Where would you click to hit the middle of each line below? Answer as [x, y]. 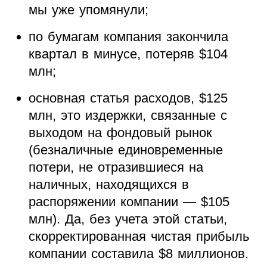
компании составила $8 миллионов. [138, 254]
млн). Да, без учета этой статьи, [128, 219]
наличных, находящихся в [108, 185]
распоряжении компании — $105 [129, 202]
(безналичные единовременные [125, 150]
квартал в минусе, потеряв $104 [128, 54]
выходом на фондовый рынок [120, 133]
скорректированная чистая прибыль [139, 237]
